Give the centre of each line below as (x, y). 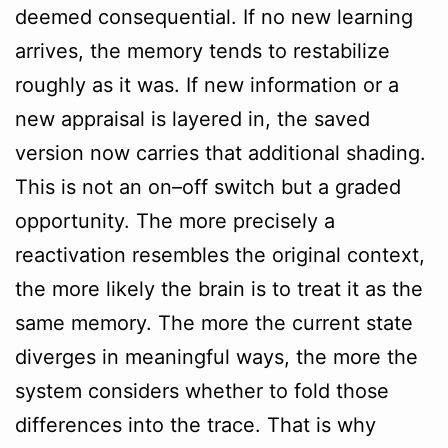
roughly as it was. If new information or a (207, 85)
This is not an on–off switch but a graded (208, 187)
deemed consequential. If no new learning (214, 17)
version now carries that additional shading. (220, 153)
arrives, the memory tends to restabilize (202, 51)
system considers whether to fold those (202, 391)
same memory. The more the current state (214, 323)
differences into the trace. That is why (195, 425)
